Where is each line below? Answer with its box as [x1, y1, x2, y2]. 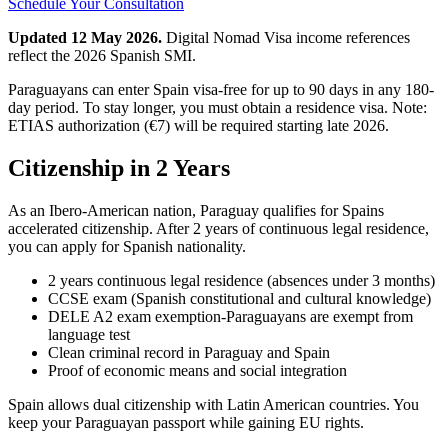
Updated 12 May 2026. [8, 28, 162, 46]
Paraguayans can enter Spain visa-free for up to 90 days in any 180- [8, 80, 434, 98]
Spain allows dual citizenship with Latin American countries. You [8, 395, 419, 413]
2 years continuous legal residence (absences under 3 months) [48, 271, 435, 289]
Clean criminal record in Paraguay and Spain [48, 343, 330, 361]
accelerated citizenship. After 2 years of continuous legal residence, [8, 219, 429, 237]
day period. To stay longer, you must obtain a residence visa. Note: [8, 98, 427, 116]
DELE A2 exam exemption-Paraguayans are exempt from [48, 307, 413, 325]
